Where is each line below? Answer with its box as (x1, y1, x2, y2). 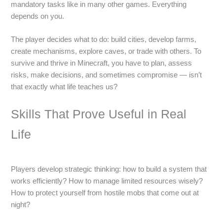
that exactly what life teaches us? (11, 82, 118, 91)
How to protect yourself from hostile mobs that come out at (11, 188, 199, 197)
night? (11, 200, 31, 209)
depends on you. (11, 12, 65, 20)
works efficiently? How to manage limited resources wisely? (11, 177, 203, 185)
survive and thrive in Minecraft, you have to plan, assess (11, 59, 192, 67)
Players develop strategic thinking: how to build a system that (11, 165, 207, 173)
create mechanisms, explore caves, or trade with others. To (11, 47, 202, 55)
